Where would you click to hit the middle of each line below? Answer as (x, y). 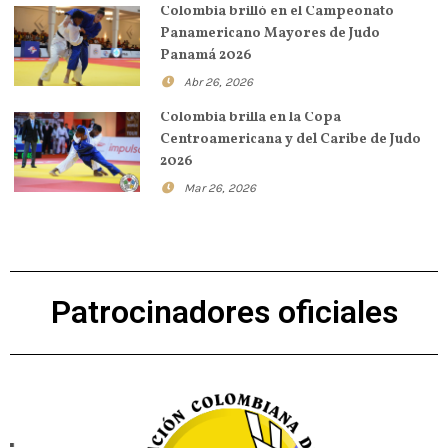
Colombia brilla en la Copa (250, 117)
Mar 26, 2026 (220, 187)
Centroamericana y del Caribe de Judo (290, 139)
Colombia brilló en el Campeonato (277, 12)
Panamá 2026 (206, 56)
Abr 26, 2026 (218, 82)
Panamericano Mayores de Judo (270, 34)
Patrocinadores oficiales (224, 312)
